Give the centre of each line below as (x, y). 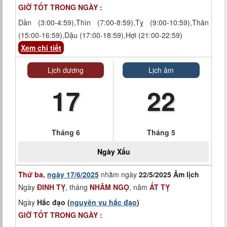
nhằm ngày (119, 174)
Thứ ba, (33, 174)
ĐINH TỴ (51, 187)
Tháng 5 (161, 132)
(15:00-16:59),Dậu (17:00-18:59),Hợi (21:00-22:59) (100, 35)
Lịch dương (66, 70)
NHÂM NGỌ (109, 187)
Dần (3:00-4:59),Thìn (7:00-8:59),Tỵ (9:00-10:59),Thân (113, 22)
